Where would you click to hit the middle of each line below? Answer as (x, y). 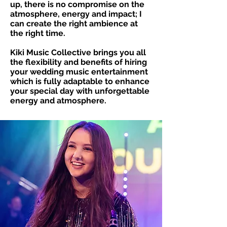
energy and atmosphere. (58, 101)
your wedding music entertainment (79, 72)
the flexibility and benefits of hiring (79, 62)
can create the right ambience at (74, 24)
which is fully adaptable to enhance (80, 81)
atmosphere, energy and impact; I (76, 14)
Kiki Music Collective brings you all (78, 52)
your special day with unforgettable (80, 91)
